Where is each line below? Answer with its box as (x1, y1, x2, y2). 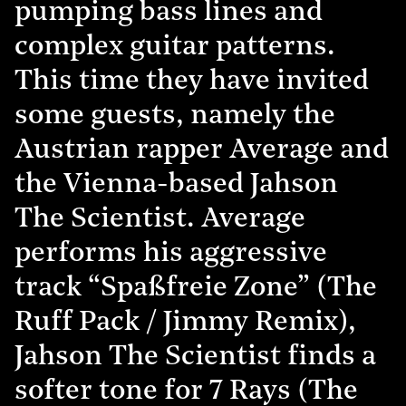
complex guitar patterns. (14, 33, 335, 62)
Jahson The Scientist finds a (14, 343, 376, 372)
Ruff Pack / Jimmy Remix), (14, 308, 356, 337)
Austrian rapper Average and (14, 136, 389, 165)
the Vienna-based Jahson (14, 170, 338, 199)
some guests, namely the (14, 101, 335, 130)
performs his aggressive (14, 239, 327, 268)
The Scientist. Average (14, 205, 305, 234)
